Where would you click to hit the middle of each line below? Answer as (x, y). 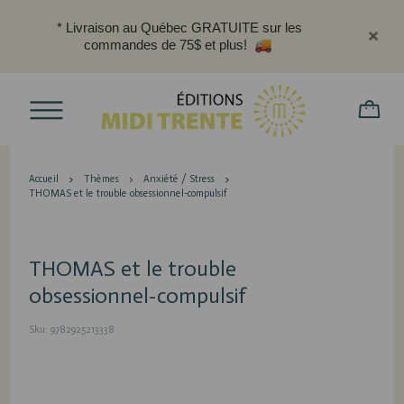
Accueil (44, 179)
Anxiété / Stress (179, 179)
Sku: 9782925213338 (72, 330)
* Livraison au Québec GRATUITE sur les (179, 28)
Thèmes (101, 179)
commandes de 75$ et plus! (167, 45)
